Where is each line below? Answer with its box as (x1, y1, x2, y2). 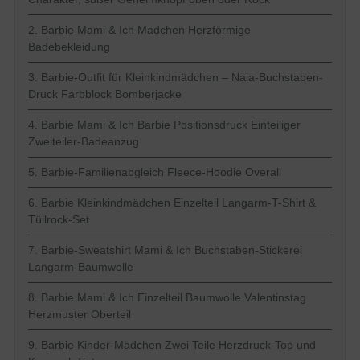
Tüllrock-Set (28, 213, 89, 227)
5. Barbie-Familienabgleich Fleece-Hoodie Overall (28, 166, 281, 179)
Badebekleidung (28, 40, 110, 54)
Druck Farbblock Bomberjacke (28, 88, 182, 101)
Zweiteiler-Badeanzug (28, 135, 139, 149)
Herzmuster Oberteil (28, 308, 131, 321)
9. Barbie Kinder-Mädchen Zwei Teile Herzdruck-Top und (28, 338, 316, 352)
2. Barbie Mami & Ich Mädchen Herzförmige (28, 23, 251, 37)
